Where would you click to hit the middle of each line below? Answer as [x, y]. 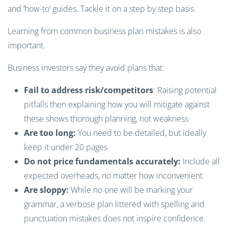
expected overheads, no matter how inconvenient [113, 176]
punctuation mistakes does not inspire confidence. [116, 218]
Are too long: [50, 133]
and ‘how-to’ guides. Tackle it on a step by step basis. [102, 9]
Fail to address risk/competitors [89, 90]
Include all [200, 161]
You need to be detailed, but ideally [141, 133]
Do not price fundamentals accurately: [102, 161]
